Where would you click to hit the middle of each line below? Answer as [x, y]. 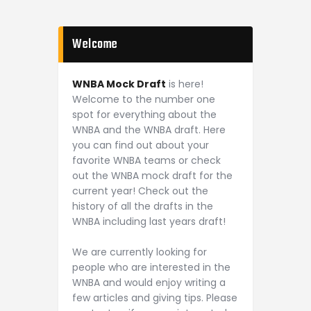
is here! [185, 84]
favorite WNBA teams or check [146, 161]
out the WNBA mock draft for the [152, 176]
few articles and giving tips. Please [155, 298]
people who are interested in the [151, 268]
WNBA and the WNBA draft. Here [149, 130]
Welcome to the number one [144, 100]
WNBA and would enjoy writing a [149, 283]
